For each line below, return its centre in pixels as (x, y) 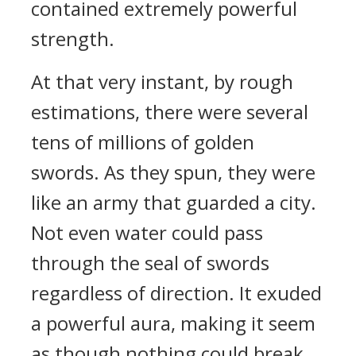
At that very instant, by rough (162, 81)
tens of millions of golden (143, 142)
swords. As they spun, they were (173, 172)
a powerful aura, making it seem (173, 323)
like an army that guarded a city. (174, 202)
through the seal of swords (150, 263)
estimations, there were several (170, 112)
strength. (73, 39)
